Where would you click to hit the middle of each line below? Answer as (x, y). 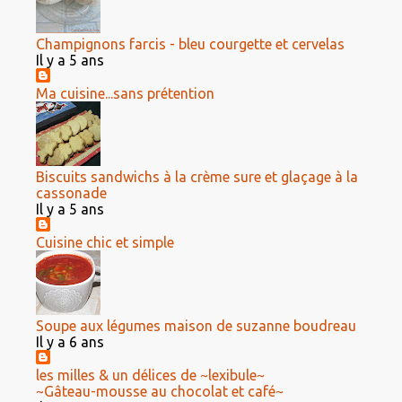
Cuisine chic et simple (105, 242)
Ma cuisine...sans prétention (125, 93)
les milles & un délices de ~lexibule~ (150, 375)
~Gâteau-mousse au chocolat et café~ (160, 391)
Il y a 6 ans (70, 342)
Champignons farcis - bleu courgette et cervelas (190, 44)
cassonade (71, 193)
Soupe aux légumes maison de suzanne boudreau (196, 326)
